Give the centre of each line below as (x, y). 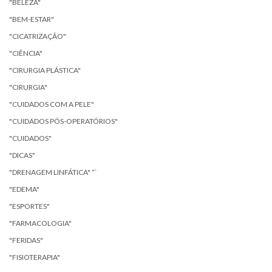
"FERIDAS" (26, 240)
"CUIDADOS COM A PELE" (52, 104)
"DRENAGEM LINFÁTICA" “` (53, 172)
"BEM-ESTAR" (32, 19)
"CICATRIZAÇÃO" (38, 36)
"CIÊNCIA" (26, 53)
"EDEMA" (24, 189)
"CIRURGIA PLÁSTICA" (45, 70)
